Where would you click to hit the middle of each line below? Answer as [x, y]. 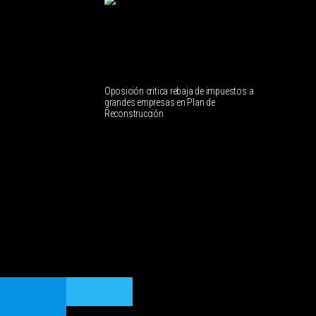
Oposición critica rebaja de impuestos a [179, 91]
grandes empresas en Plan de [159, 103]
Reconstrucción [134, 114]
